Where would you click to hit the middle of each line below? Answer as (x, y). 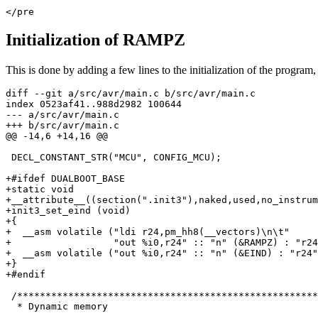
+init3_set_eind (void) (68, 211)
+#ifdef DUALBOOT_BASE (65, 179)
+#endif (26, 275)
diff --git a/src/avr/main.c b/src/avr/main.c (131, 94)
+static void (40, 190)
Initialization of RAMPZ (95, 40)
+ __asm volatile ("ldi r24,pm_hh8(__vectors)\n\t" (148, 232)
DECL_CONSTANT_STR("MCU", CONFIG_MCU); (114, 158)
